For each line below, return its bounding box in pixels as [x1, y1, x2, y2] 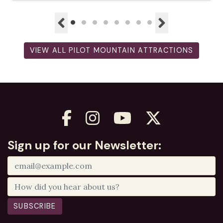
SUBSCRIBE [13, 202, 56, 211]
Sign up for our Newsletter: [7, 137, 161, 153]
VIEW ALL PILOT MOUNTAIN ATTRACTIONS [29, 45, 194, 55]
